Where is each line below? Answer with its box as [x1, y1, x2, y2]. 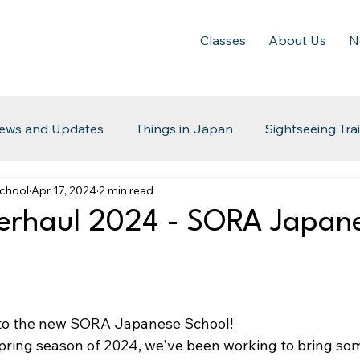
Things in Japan [136, 120, 233, 137]
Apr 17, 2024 [31, 182, 96, 198]
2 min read [99, 182, 153, 198]
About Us [268, 32, 326, 48]
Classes [200, 32, 246, 48]
